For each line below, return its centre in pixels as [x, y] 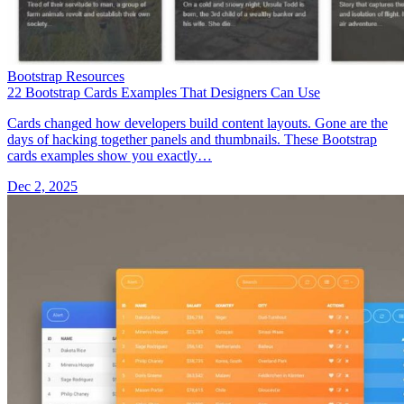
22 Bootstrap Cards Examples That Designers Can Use [164, 92]
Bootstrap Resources [66, 76]
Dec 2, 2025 [42, 186]
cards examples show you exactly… [110, 155]
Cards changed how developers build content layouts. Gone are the [197, 123]
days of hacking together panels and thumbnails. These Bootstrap [192, 139]
